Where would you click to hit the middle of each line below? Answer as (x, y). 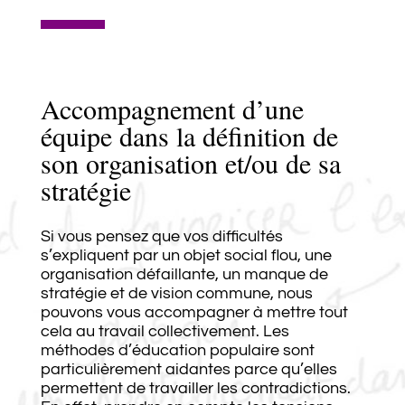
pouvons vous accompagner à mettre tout (194, 312)
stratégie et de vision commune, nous (176, 293)
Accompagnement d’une (172, 108)
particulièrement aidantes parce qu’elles (188, 369)
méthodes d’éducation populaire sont (177, 350)
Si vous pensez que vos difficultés (161, 236)
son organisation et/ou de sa (190, 162)
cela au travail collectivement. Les (165, 331)
